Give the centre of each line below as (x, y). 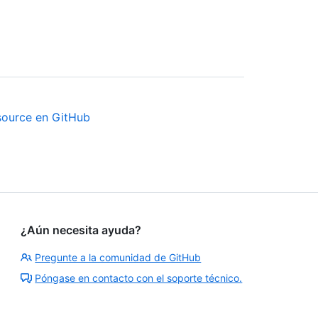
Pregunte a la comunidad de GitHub (118, 258)
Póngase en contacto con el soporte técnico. (139, 278)
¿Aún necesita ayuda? (81, 230)
